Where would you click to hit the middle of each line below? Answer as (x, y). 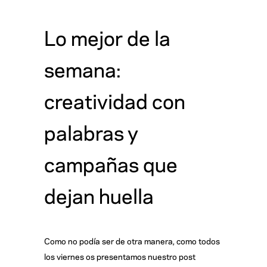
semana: (83, 68)
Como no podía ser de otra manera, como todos (132, 240)
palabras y (91, 131)
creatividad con (115, 99)
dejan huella (99, 194)
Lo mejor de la (107, 36)
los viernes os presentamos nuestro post (120, 256)
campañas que (111, 162)
